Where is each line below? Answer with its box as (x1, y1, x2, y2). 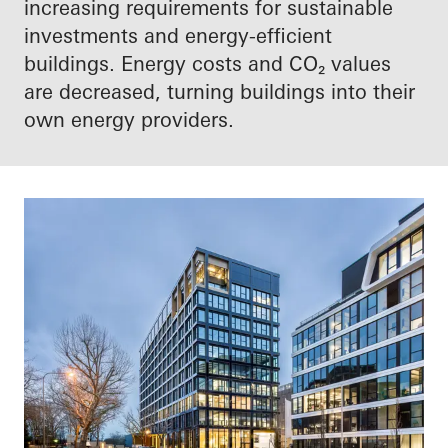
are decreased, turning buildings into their (24, 79, 415, 104)
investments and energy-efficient (24, 23, 332, 48)
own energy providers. (24, 107, 234, 132)
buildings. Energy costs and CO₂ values (24, 51, 391, 76)
